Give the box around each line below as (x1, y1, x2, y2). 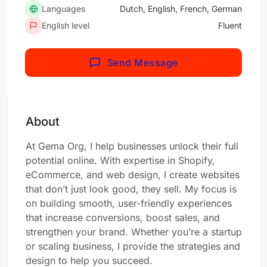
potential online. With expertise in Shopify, (26, 154, 215, 166)
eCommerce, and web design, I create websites (26, 169, 240, 181)
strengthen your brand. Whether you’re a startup (26, 226, 242, 238)
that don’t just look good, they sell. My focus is (26, 183, 237, 195)
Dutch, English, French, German (120, 4, 242, 14)
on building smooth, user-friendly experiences (26, 197, 232, 209)
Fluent (218, 20, 242, 30)
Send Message (107, 57, 178, 69)
